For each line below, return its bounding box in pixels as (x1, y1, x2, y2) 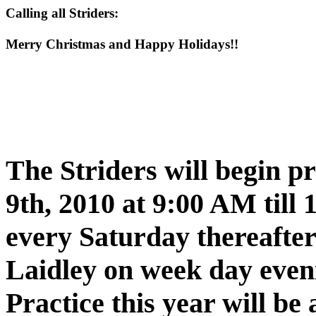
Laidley (6, 254, 97, 286)
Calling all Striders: (6, 6, 119, 20)
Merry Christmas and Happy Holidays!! (6, 37, 238, 51)
